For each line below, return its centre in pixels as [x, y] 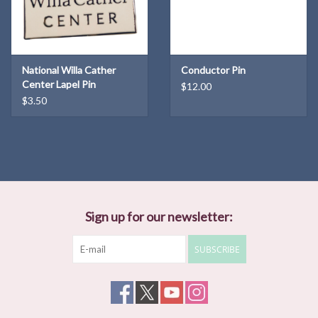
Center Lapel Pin [59, 84]
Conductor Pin [213, 70]
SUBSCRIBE [217, 250]
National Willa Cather [69, 70]
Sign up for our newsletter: [159, 217]
